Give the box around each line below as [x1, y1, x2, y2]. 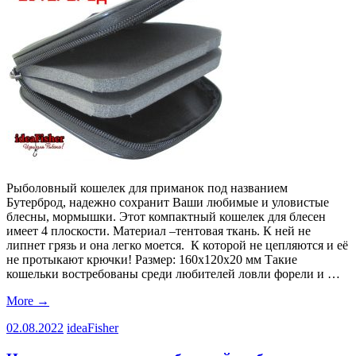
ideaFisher [67, 321, 118, 335]
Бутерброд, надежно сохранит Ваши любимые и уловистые [6, 195, 329, 210]
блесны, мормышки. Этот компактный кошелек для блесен [6, 210, 326, 224]
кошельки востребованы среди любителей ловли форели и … [6, 267, 340, 281]
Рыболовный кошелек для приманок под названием [6, 181, 288, 195]
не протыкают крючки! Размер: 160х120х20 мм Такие [6, 253, 297, 267]
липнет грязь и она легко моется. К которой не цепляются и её [6, 238, 348, 253]
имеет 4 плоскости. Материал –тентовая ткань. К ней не [6, 224, 311, 238]
